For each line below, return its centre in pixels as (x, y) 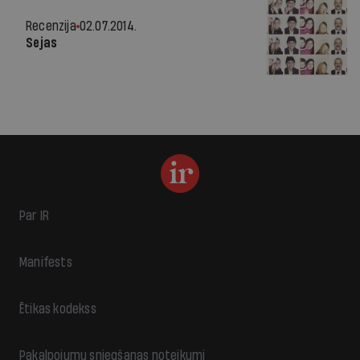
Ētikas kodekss (58, 309)
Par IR (35, 216)
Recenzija (51, 26)
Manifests (46, 262)
